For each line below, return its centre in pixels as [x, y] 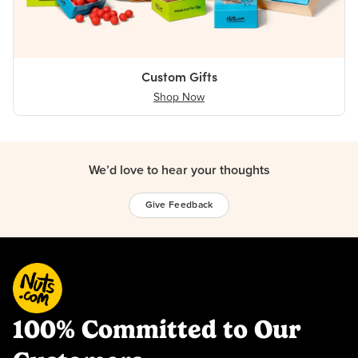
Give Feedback [179, 206]
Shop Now [179, 98]
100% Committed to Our [157, 330]
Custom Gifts [179, 77]
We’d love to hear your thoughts [179, 171]
